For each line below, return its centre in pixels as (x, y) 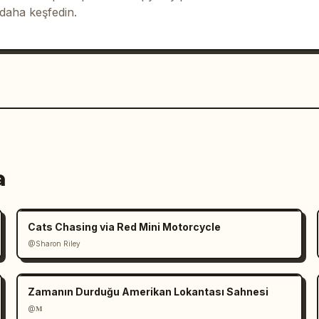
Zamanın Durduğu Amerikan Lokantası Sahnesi (148, 291)
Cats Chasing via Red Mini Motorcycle (124, 226)
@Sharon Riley (54, 243)
